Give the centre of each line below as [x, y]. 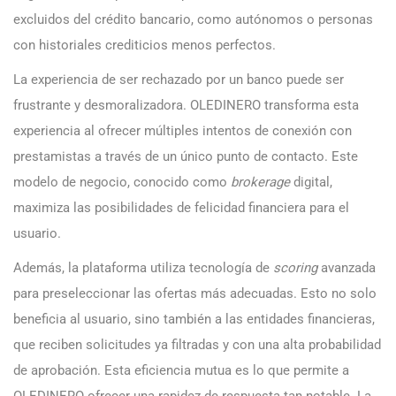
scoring [295, 268]
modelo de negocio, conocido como [122, 183]
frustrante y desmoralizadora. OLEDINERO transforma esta [186, 106]
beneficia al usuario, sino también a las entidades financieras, [194, 320]
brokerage [260, 183]
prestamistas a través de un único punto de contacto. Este [186, 157]
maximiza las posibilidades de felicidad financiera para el [181, 208]
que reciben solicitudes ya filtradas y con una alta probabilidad [197, 345]
